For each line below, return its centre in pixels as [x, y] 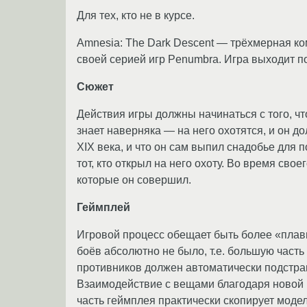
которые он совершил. [134, 180]
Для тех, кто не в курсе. [136, 16]
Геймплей [103, 208]
